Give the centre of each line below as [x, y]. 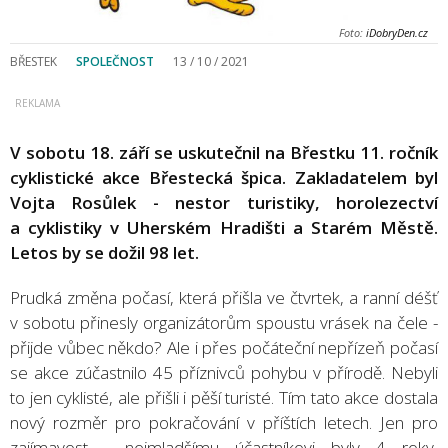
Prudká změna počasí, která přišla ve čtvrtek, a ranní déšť [224, 297]
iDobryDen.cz [395, 32]
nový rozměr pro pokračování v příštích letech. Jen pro [224, 422]
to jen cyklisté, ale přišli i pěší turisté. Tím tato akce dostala [224, 397]
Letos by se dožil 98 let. [104, 252]
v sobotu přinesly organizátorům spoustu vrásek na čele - [224, 322]
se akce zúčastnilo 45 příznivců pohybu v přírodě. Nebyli [224, 372]
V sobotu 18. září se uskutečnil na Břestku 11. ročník [224, 152]
